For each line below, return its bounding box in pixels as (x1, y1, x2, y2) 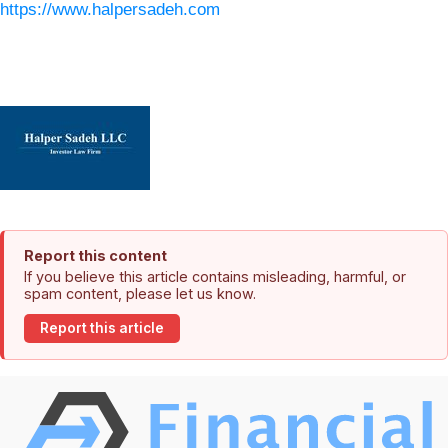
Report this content (24, 246, 167, 264)
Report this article (40, 320, 164, 337)
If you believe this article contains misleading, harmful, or (24, 267, 406, 285)
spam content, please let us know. (24, 284, 256, 302)
